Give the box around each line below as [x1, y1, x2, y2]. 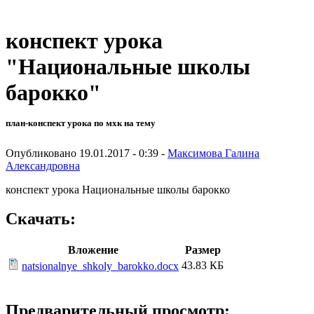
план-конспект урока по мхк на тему [6, 118, 156, 129]
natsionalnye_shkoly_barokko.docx [22, 260, 179, 273]
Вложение [68, 244, 118, 257]
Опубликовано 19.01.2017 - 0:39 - [6, 146, 168, 159]
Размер [184, 244, 221, 257]
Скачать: [6, 210, 76, 228]
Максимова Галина [168, 146, 259, 159]
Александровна [6, 159, 80, 172]
